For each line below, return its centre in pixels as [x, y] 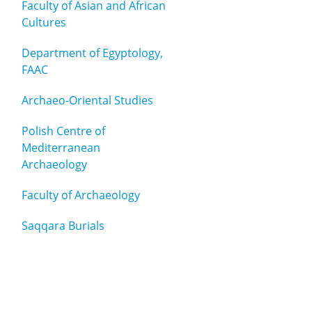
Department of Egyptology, [92, 53]
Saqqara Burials [63, 226]
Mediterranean [61, 148]
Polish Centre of [63, 131]
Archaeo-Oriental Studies [87, 100]
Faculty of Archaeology [81, 195]
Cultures [44, 22]
